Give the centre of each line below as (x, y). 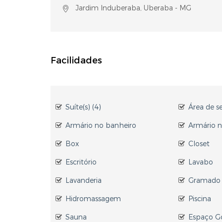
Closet (199, 144)
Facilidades (76, 60)
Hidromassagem (93, 199)
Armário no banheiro (101, 126)
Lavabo (201, 162)
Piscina (200, 199)
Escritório (81, 162)
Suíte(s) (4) (83, 107)
